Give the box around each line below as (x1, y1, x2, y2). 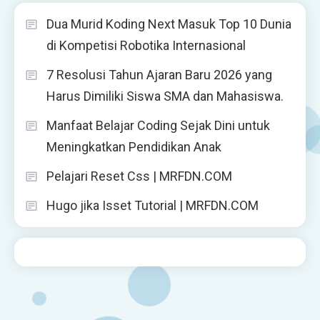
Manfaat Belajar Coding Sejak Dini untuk (46, 117, 270, 133)
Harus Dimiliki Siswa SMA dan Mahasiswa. (46, 88, 284, 104)
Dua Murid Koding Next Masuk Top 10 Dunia (46, 16, 291, 31)
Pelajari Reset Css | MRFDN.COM (46, 168, 232, 184)
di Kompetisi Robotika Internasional (46, 37, 246, 53)
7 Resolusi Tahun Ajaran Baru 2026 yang (46, 66, 272, 82)
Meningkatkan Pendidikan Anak (46, 139, 221, 154)
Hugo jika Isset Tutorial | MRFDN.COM (46, 197, 259, 213)
